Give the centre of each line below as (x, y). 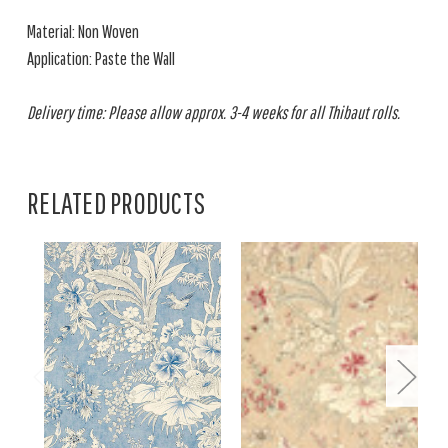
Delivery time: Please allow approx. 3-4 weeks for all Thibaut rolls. (213, 112)
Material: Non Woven (83, 31)
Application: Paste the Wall (101, 58)
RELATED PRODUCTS (116, 202)
